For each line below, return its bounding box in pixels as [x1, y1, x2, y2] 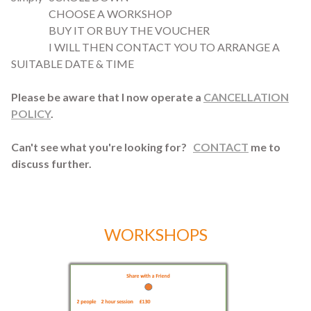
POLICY [11, 107, 51, 121]
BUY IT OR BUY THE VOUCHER [11, 24, 212, 37]
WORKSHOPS [103, 224, 208, 245]
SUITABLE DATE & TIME [11, 57, 134, 71]
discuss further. [11, 157, 94, 171]
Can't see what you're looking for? [11, 140, 193, 154]
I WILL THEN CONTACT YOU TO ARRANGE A [11, 40, 280, 54]
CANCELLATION [203, 90, 289, 104]
